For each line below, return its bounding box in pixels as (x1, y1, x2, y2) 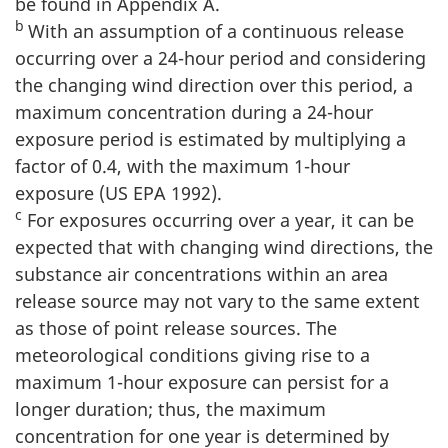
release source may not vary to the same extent (15, 288, 420, 313)
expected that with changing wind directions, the (15, 234, 433, 259)
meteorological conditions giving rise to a (15, 342, 370, 367)
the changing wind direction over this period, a (15, 72, 413, 97)
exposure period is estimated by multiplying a (15, 126, 406, 151)
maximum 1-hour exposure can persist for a (15, 369, 389, 394)
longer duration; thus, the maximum (15, 396, 326, 421)
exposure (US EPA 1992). (15, 180, 222, 205)
